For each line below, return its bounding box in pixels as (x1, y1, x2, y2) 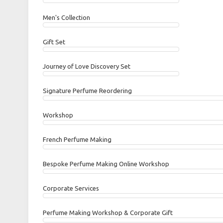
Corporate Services (43, 185, 99, 192)
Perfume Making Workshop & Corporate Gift (43, 209, 173, 216)
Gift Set (43, 38, 65, 45)
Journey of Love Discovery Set (43, 63, 130, 70)
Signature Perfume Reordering (43, 87, 132, 94)
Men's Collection (43, 14, 90, 21)
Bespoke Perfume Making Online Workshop (43, 160, 169, 167)
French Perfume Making (43, 136, 111, 143)
